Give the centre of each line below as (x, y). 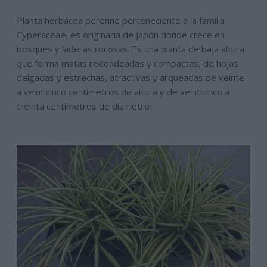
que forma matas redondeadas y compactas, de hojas (128, 63)
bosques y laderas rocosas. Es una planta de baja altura (131, 49)
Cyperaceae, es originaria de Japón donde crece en (121, 35)
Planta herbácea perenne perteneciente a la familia (121, 21)
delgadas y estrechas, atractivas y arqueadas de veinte (131, 78)
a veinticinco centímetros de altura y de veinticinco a (123, 92)
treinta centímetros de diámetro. (84, 106)
